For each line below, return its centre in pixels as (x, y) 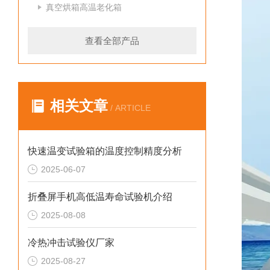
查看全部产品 (112, 41)
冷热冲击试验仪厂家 (71, 243)
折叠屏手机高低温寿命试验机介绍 (100, 197)
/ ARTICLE (129, 108)
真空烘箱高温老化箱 (84, 7)
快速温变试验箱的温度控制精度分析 (105, 151)
